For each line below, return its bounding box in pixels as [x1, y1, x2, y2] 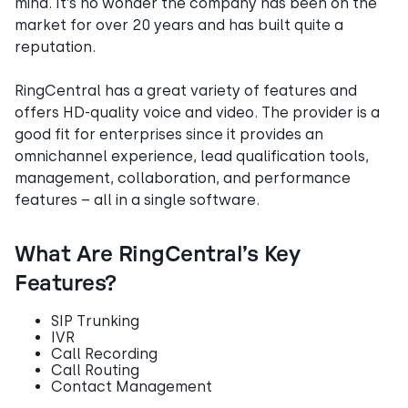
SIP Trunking [51, 311, 139, 330]
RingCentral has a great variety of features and [15, 81, 357, 99]
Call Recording [51, 344, 158, 362]
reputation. [15, 37, 96, 56]
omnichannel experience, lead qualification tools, [15, 147, 369, 165]
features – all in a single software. [15, 190, 260, 209]
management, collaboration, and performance [15, 168, 351, 187]
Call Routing [51, 361, 139, 379]
